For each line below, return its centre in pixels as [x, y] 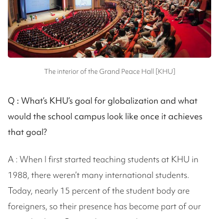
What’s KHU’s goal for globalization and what [109, 100]
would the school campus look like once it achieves [105, 116]
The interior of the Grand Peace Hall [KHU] [109, 71]
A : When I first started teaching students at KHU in [103, 159]
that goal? [27, 131]
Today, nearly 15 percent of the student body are [99, 190]
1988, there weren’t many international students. [99, 175]
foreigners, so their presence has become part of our [104, 206]
